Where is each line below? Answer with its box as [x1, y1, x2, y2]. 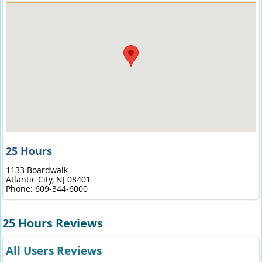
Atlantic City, [5, 174, 56, 185]
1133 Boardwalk [5, 164, 68, 175]
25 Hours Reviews [2, 215, 104, 231]
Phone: [5, 183, 35, 194]
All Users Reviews [5, 243, 102, 258]
